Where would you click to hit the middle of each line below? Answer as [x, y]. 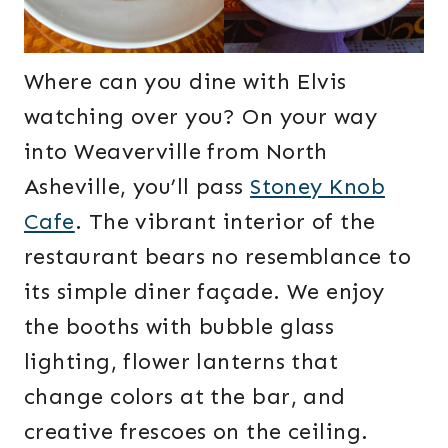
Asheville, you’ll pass [137, 186]
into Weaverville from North [176, 151]
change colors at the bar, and [185, 396]
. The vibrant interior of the [225, 221]
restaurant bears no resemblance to [217, 256]
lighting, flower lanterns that [181, 361]
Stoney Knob [317, 186]
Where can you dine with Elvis [185, 81]
